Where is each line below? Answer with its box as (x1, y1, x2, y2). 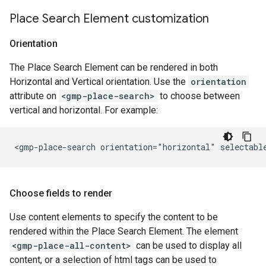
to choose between (157, 90, 240, 102)
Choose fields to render (9, 188, 112, 199)
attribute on (9, 90, 59, 102)
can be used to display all (134, 240, 242, 251)
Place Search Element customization (9, 11, 209, 26)
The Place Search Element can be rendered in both (9, 62, 218, 73)
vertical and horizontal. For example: (9, 104, 158, 116)
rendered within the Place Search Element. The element (9, 226, 238, 237)
